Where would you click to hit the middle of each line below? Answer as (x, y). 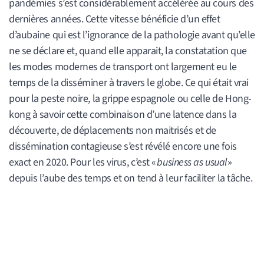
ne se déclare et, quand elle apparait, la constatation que (128, 51)
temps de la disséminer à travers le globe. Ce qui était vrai (129, 83)
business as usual (192, 163)
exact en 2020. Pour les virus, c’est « (83, 163)
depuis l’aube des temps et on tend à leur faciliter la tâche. (131, 179)
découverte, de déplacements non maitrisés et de (113, 131)
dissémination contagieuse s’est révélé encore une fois (123, 147)
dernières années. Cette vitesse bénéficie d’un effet (115, 19)
